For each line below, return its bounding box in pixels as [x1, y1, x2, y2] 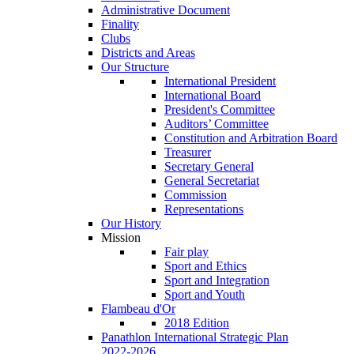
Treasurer [164, 145, 211, 159]
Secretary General [164, 159, 254, 173]
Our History [101, 216, 161, 230]
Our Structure [101, 59, 169, 73]
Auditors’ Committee [164, 116, 269, 130]
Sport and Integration [164, 273, 269, 287]
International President [164, 73, 276, 88]
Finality [101, 17, 139, 31]
